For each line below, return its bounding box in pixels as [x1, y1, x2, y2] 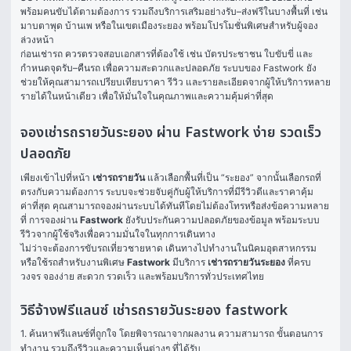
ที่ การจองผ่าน [20, 214, 80, 226]
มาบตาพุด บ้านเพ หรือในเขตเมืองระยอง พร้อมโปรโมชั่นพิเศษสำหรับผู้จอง [20, 20, 318, 31]
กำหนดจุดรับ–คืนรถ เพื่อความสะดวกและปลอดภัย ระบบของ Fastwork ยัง [20, 62, 317, 74]
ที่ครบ [285, 256, 311, 268]
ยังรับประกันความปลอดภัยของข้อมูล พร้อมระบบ [123, 214, 320, 226]
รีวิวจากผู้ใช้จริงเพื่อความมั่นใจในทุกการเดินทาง [20, 228, 215, 240]
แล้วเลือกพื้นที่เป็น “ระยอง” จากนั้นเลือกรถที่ [145, 172, 321, 183]
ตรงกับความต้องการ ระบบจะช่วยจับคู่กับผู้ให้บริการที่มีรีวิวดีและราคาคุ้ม [20, 186, 313, 197]
